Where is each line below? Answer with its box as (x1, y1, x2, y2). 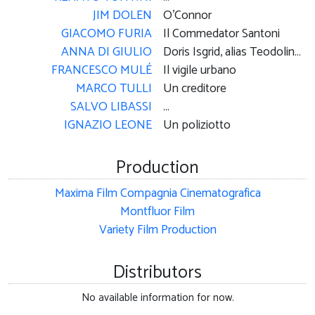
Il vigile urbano (163, 60, 236, 81)
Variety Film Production (98, 219, 217, 240)
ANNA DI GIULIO (61, 41, 152, 63)
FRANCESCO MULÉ (51, 60, 152, 81)
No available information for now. (81, 288, 234, 307)
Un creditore (163, 78, 226, 99)
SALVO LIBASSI (70, 96, 152, 117)
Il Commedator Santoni (163, 23, 280, 44)
